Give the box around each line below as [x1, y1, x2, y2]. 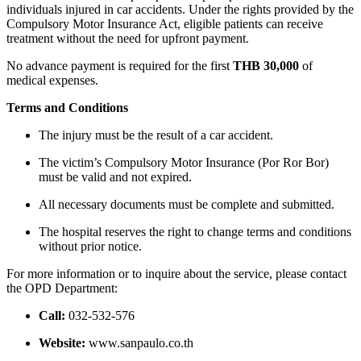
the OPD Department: [6, 281, 118, 296]
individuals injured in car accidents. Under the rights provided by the [6, 2, 354, 17]
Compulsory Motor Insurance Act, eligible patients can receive [6, 17, 323, 31]
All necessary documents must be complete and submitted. [39, 197, 334, 212]
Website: [39, 336, 85, 351]
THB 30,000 [233, 59, 299, 73]
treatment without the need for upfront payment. [6, 31, 249, 46]
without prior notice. [39, 239, 142, 254]
